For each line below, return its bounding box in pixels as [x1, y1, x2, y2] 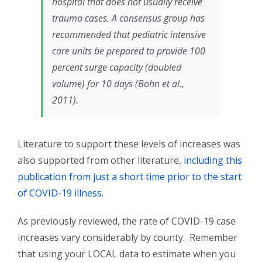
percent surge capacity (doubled [52, 61, 181, 74]
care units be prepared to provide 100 [52, 44, 205, 58]
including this [184, 154, 242, 167]
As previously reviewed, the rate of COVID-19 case [18, 215, 236, 228]
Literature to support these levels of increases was [18, 137, 240, 151]
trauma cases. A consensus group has [52, 12, 205, 25]
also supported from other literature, [18, 154, 184, 167]
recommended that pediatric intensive [52, 28, 206, 42]
